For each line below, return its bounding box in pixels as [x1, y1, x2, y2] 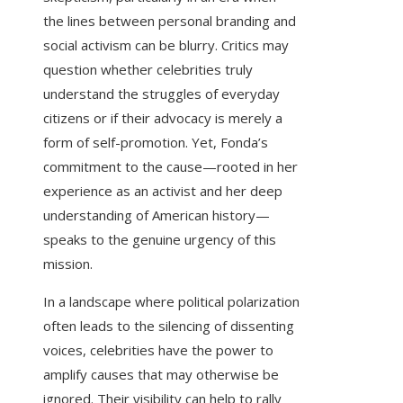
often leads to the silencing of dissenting [43, 317, 294, 336]
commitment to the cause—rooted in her [43, 157, 298, 176]
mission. [43, 255, 93, 273]
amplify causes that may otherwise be [43, 365, 279, 384]
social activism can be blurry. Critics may [43, 36, 289, 55]
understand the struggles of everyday [43, 85, 280, 103]
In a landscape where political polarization [43, 292, 300, 311]
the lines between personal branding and [43, 12, 296, 31]
